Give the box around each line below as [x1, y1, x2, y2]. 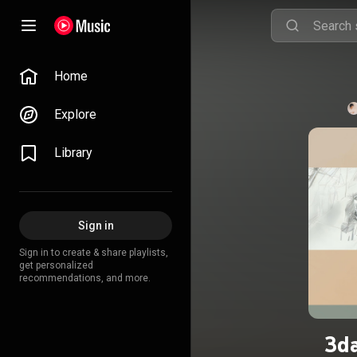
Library [54, 145, 92, 160]
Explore [54, 107, 96, 122]
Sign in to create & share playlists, [19, 247, 168, 258]
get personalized [19, 260, 93, 271]
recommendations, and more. [19, 273, 151, 284]
